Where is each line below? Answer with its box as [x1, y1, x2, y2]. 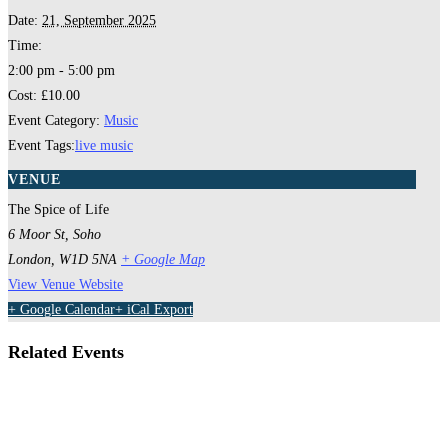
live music [75, 138, 133, 154]
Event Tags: [8, 138, 75, 154]
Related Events [8, 341, 124, 362]
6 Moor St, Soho [8, 226, 101, 242]
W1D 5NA [59, 251, 117, 267]
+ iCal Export [115, 301, 193, 317]
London [8, 251, 51, 267]
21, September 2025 [42, 13, 156, 29]
